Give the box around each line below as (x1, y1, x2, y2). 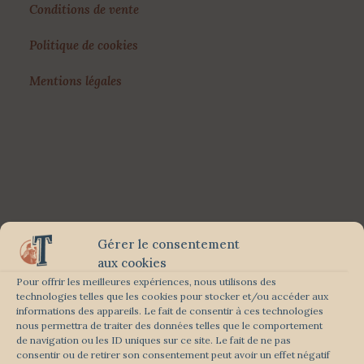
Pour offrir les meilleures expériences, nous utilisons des (16, 275, 276, 288)
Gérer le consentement (97, 236, 240, 252)
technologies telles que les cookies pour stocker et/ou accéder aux (16, 290, 328, 302)
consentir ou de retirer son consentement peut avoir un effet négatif (16, 349, 330, 361)
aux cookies (97, 254, 167, 271)
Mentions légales (28, 73, 122, 89)
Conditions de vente (28, 2, 139, 17)
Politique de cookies (28, 37, 138, 53)
